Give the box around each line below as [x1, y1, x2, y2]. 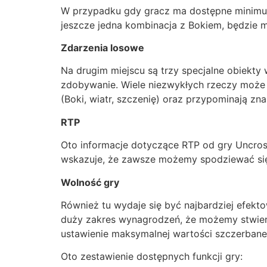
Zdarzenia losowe [61, 41, 144, 54]
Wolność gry [61, 176, 119, 188]
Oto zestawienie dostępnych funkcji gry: [61, 250, 243, 263]
